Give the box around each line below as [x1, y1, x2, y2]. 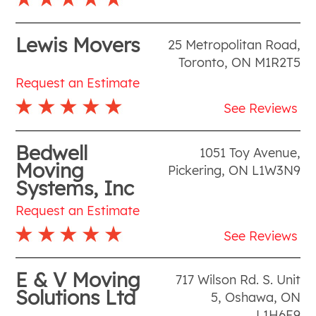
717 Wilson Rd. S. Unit [175, 272, 300, 288]
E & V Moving [16, 267, 141, 292]
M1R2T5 [254, 54, 300, 71]
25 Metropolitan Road [167, 36, 297, 53]
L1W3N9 [251, 162, 300, 178]
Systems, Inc [16, 175, 135, 200]
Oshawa [224, 289, 274, 305]
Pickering [167, 162, 221, 178]
